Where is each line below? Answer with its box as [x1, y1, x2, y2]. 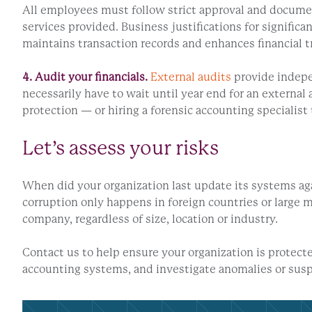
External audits [150, 70, 231, 84]
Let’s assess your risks [22, 136, 219, 159]
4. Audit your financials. [22, 70, 148, 84]
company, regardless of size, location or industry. [22, 212, 278, 226]
